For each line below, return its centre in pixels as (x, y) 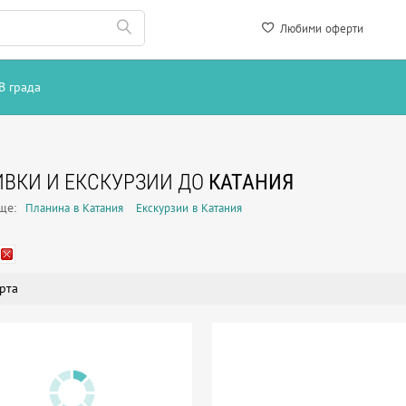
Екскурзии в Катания (189, 208)
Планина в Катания (74, 208)
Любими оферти (320, 29)
